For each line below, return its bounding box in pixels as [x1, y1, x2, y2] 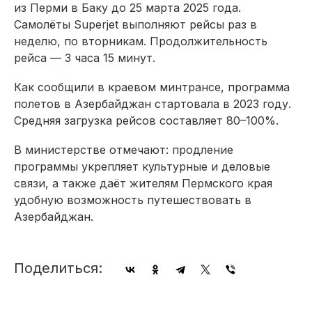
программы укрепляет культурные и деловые [14, 159, 270, 173]
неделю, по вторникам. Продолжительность [14, 33, 267, 48]
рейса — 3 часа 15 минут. [14, 50, 155, 65]
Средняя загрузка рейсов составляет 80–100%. [14, 113, 279, 127]
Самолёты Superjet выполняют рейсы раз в [14, 17, 257, 31]
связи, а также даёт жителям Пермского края [14, 175, 272, 190]
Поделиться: [14, 259, 102, 276]
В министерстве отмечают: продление [14, 142, 233, 157]
